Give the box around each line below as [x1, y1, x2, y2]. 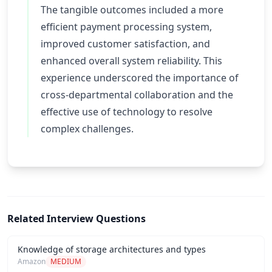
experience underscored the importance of [41, 71, 239, 84]
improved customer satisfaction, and [41, 37, 210, 50]
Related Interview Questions [7, 212, 146, 225]
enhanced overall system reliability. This [41, 54, 222, 67]
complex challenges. [41, 122, 134, 135]
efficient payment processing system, [41, 20, 212, 33]
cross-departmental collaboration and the [41, 88, 233, 101]
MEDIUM [50, 256, 81, 267]
